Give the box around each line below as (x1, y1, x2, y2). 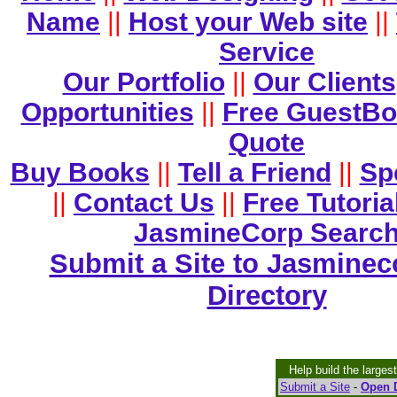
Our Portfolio (62, 67, 225, 97)
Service (219, 37, 315, 66)
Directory (206, 280, 327, 311)
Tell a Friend (177, 158, 331, 187)
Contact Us (74, 188, 214, 217)
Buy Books (10, 158, 150, 187)
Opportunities (20, 97, 194, 127)
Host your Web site (128, 7, 368, 36)
